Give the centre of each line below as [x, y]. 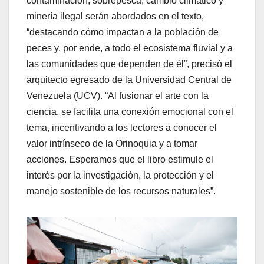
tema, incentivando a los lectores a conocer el [122, 127]
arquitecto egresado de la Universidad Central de [129, 80]
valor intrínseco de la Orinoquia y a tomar [112, 143]
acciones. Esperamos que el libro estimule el [120, 159]
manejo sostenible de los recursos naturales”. [121, 191]
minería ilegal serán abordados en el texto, [115, 16]
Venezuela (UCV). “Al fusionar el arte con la [118, 95]
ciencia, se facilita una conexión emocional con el [130, 111]
